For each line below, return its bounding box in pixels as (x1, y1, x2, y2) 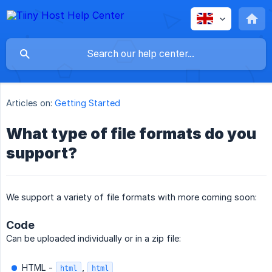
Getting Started (55, 98, 120, 109)
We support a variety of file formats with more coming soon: (6, 192, 257, 203)
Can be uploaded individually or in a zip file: (6, 233, 181, 244)
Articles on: (6, 98, 53, 109)
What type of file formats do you (6, 124, 256, 143)
